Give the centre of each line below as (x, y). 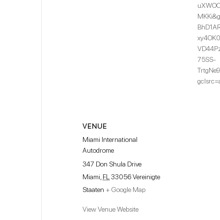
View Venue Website (110, 209)
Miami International (110, 140)
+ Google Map (125, 190)
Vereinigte (146, 177)
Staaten (93, 190)
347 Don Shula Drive (112, 164)
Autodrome (98, 151)
